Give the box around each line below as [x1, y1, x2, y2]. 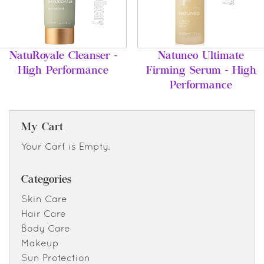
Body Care [21, 222, 70, 233]
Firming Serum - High [146, 66, 256, 77]
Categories [21, 174, 71, 186]
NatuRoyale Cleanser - [9, 51, 117, 62]
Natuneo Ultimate [158, 51, 244, 62]
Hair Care [21, 207, 66, 219]
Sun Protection [21, 252, 90, 263]
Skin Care [21, 193, 67, 204]
